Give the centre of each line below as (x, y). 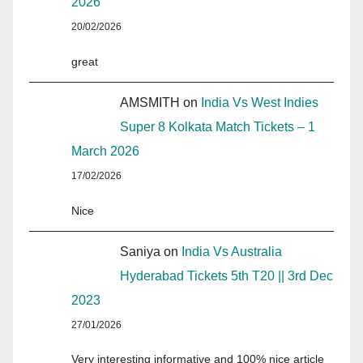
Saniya (140, 251)
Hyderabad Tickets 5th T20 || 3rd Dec (226, 275)
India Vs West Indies (260, 102)
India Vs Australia (232, 251)
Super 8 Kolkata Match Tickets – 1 (218, 126)
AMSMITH (150, 102)
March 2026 (105, 151)
